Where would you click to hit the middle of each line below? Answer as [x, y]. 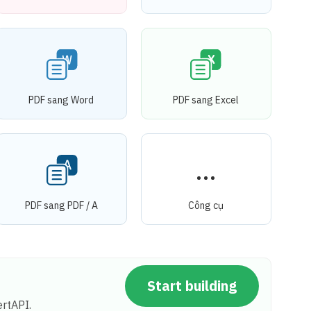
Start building [192, 285]
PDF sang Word [61, 100]
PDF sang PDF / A [61, 205]
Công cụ [206, 205]
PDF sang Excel [206, 100]
